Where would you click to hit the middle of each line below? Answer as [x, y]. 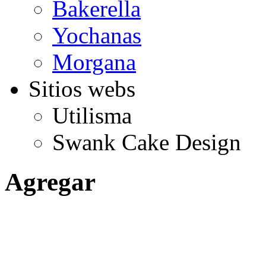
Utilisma [92, 116]
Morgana [94, 62]
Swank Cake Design [147, 142]
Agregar [50, 182]
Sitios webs [82, 89]
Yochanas [97, 36]
